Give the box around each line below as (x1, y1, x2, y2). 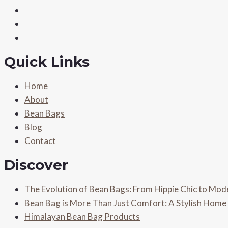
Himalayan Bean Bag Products (24, 211, 140, 222)
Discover (4, 156, 68, 174)
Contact (24, 135, 56, 146)
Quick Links (4, 52, 90, 70)
